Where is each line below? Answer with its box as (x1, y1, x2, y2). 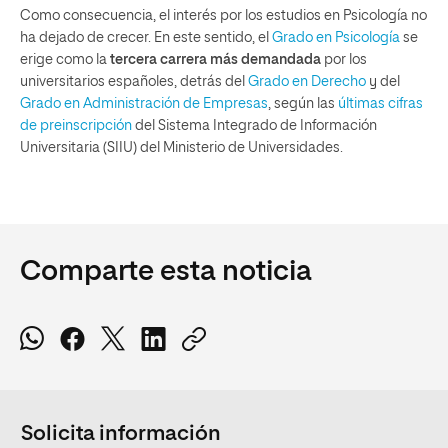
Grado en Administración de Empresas (20, 96, 268, 111)
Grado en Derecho (248, 74, 366, 89)
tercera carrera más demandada (110, 52, 321, 67)
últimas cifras (338, 96, 423, 111)
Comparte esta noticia (20, 257, 312, 286)
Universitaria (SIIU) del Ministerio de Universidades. (20, 140, 343, 155)
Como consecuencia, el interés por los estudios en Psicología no (20, 8, 427, 23)
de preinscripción (20, 118, 132, 133)
